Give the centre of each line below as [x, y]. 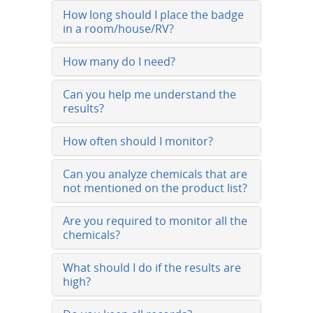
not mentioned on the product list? [155, 188]
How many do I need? [119, 61]
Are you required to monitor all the [155, 221]
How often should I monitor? [138, 141]
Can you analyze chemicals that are [155, 174]
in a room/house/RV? [118, 29]
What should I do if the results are [152, 268]
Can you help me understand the [150, 94]
